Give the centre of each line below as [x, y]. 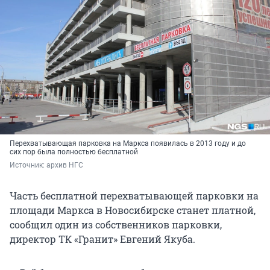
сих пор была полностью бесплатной [75, 152]
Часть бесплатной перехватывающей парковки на [134, 196]
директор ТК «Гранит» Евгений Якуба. [102, 239]
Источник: [28, 165]
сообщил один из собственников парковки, [116, 225]
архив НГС [65, 165]
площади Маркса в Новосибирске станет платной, [133, 210]
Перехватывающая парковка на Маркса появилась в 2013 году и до [128, 144]
